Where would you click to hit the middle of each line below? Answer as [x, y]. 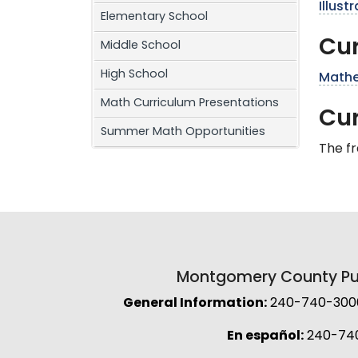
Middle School [141, 46]
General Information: [195, 304]
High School [134, 75]
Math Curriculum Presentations [190, 104]
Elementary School [154, 18]
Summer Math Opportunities [183, 133]
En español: [265, 337]
